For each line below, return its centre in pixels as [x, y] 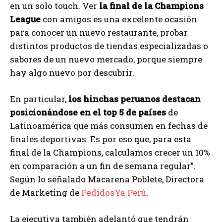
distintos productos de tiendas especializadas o [109, 46]
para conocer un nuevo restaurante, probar [99, 33]
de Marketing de [46, 193]
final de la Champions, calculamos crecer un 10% [110, 153]
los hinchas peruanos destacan [135, 99]
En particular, [39, 99]
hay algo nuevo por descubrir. [72, 73]
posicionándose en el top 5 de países [88, 112]
